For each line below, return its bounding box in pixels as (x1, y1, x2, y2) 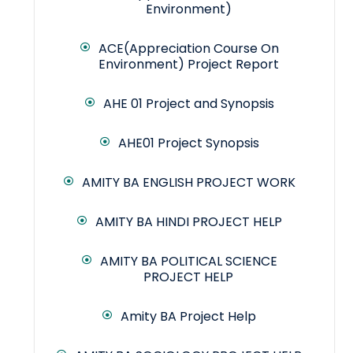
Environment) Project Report (98, 55, 279, 74)
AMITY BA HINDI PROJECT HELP (95, 213, 282, 232)
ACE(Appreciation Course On (98, 39, 279, 58)
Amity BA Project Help (121, 307, 256, 326)
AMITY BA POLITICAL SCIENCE (99, 252, 277, 271)
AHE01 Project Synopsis (117, 134, 259, 153)
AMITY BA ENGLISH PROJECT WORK (81, 173, 295, 192)
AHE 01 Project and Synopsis (102, 95, 274, 113)
